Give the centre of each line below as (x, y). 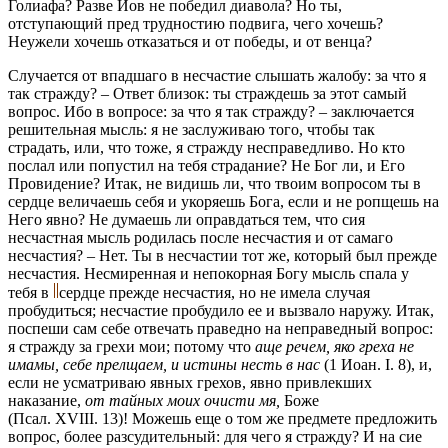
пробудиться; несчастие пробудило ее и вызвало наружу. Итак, (221, 310)
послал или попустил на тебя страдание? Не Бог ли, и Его (206, 165)
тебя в (30, 292)
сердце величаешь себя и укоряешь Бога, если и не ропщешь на (223, 201)
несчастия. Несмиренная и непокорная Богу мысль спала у (208, 273)
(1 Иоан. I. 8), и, (378, 364)
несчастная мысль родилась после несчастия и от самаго (200, 237)
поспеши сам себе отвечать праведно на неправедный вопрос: (220, 328)
